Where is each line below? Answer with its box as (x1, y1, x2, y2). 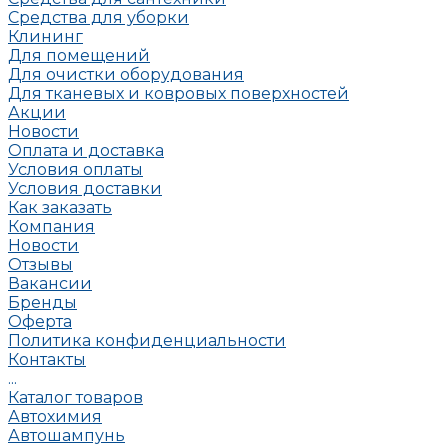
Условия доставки (8, 179, 162, 198)
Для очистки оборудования (8, 65, 244, 84)
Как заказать (8, 198, 112, 217)
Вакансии (8, 274, 92, 293)
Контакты (8, 350, 86, 369)
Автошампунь (8, 426, 125, 445)
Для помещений (8, 46, 150, 65)
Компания (8, 217, 95, 236)
